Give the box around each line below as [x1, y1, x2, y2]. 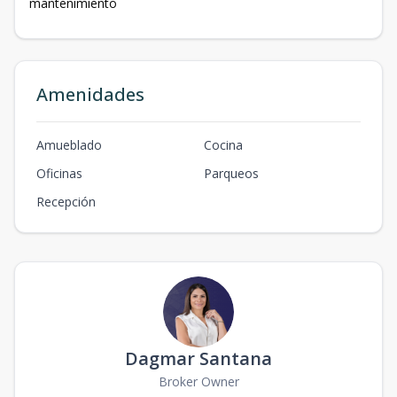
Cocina [204, 136, 243, 153]
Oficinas [36, 165, 82, 182]
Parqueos [204, 165, 259, 182]
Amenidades [36, 82, 144, 106]
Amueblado [36, 136, 102, 153]
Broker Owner [158, 373, 239, 390]
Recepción [36, 193, 96, 210]
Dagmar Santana [125, 346, 272, 370]
